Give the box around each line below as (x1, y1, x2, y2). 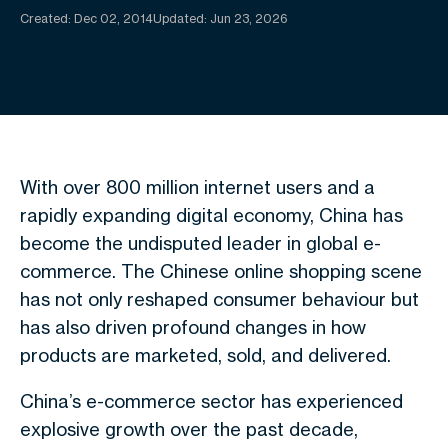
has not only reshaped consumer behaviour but (20, 288, 419, 310)
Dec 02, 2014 (74, 11, 153, 26)
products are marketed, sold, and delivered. (20, 344, 391, 366)
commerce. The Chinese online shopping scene (20, 260, 422, 282)
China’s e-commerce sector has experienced (20, 390, 403, 412)
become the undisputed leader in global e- (20, 232, 381, 254)
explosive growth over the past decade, (20, 418, 358, 440)
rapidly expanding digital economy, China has (20, 204, 403, 226)
